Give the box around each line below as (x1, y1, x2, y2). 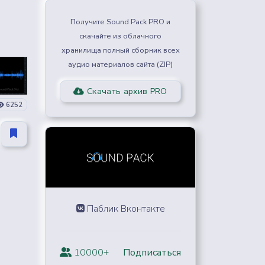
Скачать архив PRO (84, 86, 167, 98)
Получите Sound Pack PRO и (70, 17, 170, 27)
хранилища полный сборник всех (61, 45, 180, 56)
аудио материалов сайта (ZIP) (68, 59, 173, 70)
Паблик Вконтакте (84, 202, 165, 215)
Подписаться (123, 245, 181, 259)
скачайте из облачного (79, 31, 161, 41)
